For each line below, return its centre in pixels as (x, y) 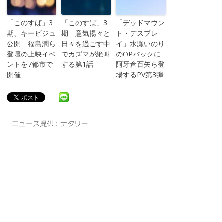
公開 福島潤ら (31, 43)
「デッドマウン (140, 23)
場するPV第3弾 (139, 75)
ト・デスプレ (137, 33)
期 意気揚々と (85, 33)
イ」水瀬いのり (140, 43)
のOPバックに (138, 54)
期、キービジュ (31, 33)
